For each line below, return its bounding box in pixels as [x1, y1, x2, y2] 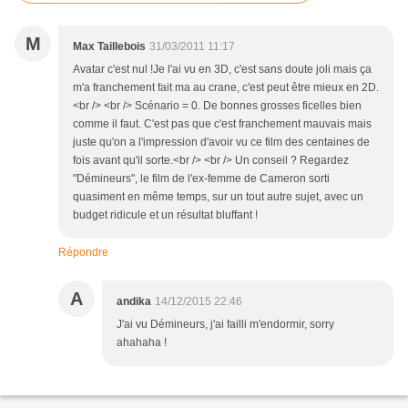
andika [117, 295, 151, 309]
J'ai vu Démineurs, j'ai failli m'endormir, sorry [117, 318, 334, 331]
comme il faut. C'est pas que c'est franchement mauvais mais [73, 117, 372, 131]
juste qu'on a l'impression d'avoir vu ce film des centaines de [73, 136, 370, 149]
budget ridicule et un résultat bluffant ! [73, 209, 258, 222]
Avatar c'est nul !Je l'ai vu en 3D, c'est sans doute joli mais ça [73, 63, 372, 76]
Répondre [58, 246, 108, 260]
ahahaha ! [117, 336, 167, 350]
